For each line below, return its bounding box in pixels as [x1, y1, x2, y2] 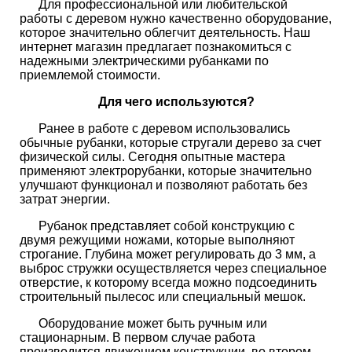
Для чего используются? [97, 95, 255, 108]
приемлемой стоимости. [20, 68, 160, 82]
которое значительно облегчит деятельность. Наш [20, 26, 310, 39]
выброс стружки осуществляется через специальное [20, 262, 327, 275]
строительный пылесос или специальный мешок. [20, 290, 306, 303]
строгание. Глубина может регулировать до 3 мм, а [20, 247, 316, 261]
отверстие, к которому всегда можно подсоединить [20, 276, 317, 289]
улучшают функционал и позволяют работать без [20, 178, 307, 192]
